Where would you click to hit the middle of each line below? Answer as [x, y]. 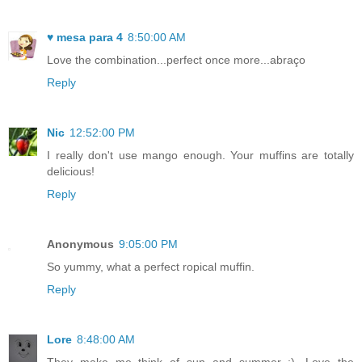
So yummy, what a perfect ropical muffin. [151, 267]
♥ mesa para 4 [85, 38]
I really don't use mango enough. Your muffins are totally [200, 156]
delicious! [71, 172]
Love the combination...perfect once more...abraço [176, 60]
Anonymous [80, 244]
